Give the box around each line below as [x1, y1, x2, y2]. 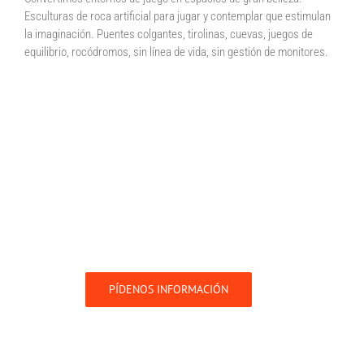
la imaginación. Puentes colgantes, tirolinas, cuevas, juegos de [24, 26, 313, 41]
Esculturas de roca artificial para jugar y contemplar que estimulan [24, 8, 331, 24]
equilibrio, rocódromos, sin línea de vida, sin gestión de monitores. [24, 44, 328, 59]
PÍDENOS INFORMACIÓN [109, 281, 228, 297]
